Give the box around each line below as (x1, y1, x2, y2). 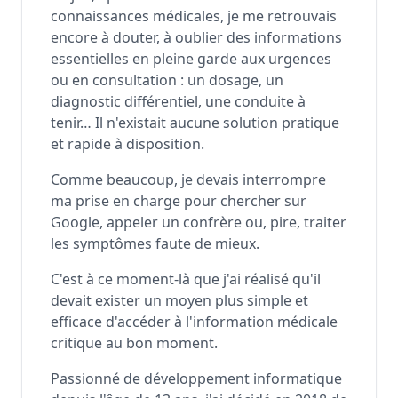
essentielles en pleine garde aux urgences (51, 49, 331, 68)
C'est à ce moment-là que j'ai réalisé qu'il (51, 269, 321, 289)
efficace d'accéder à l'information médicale (51, 312, 338, 331)
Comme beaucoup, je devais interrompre (51, 170, 326, 189)
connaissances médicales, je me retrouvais (51, 6, 337, 26)
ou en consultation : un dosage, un (51, 70, 283, 90)
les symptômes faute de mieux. (51, 234, 259, 253)
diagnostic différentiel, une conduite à (51, 92, 306, 111)
